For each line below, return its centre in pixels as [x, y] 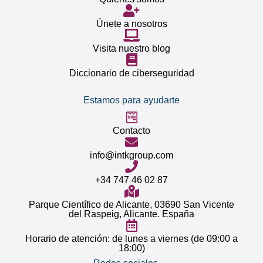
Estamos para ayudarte [131, 100]
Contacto [131, 131]
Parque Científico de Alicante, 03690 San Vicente [131, 205]
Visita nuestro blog [131, 48]
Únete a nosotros [131, 24]
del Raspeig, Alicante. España [131, 214]
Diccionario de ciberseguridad [131, 73]
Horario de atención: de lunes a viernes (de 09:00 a [131, 239]
